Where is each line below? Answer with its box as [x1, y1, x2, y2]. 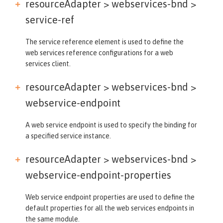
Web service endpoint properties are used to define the [25, 193, 195, 201]
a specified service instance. [25, 131, 111, 140]
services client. [25, 59, 71, 68]
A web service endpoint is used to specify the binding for [25, 120, 197, 129]
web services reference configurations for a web [25, 48, 173, 57]
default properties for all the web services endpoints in [25, 204, 194, 212]
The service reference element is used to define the [25, 37, 184, 46]
